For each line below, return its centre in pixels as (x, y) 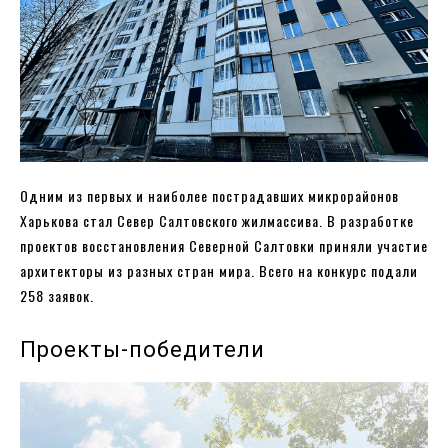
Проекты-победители (142, 349)
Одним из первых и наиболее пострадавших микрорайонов (209, 195)
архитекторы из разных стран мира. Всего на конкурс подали (219, 270)
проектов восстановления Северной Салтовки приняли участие (224, 245)
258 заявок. (57, 295)
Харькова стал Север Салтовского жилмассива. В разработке (217, 220)
